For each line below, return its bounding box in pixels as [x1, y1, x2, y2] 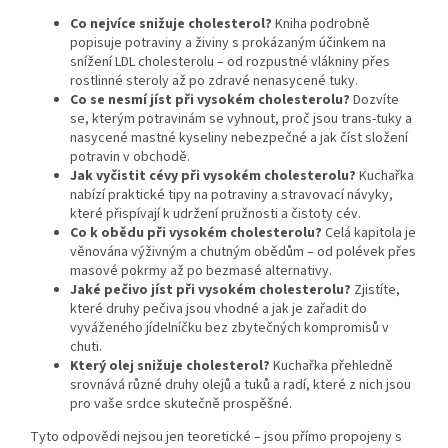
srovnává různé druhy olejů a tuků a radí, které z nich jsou [70, 374, 411, 395]
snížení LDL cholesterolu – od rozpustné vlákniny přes [70, 51, 390, 72]
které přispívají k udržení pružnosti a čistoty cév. [70, 203, 361, 224]
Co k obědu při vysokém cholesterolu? [70, 222, 322, 243]
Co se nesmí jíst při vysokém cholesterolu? [70, 89, 350, 110]
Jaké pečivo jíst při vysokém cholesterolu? [70, 279, 351, 300]
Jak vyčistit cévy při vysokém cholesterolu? [70, 165, 356, 186]
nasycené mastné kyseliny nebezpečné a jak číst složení [70, 127, 408, 148]
